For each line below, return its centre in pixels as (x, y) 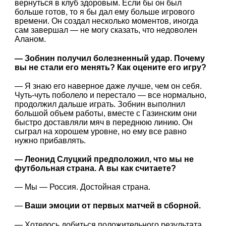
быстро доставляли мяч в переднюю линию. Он (104, 122)
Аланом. (31, 39)
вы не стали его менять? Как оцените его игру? (111, 67)
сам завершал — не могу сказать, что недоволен (106, 30)
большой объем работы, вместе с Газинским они (106, 113)
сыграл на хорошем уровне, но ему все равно (101, 131)
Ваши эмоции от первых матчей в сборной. (113, 206)
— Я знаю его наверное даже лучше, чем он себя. (108, 86)
